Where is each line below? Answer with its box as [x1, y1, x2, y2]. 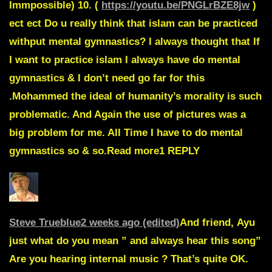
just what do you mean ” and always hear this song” [9, 234, 261, 246]
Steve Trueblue [9, 216, 81, 228]
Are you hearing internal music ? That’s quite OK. [9, 253, 248, 265]
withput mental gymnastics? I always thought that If [9, 35, 260, 47]
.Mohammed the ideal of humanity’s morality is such [9, 90, 262, 102]
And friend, [180, 216, 237, 228]
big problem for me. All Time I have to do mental [9, 126, 243, 138]
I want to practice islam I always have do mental [9, 53, 240, 66]
